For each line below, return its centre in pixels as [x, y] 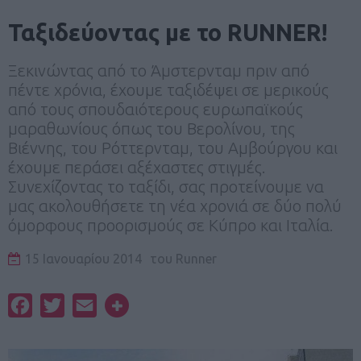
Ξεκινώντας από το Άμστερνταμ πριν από [159, 70]
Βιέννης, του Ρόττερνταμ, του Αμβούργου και [173, 147]
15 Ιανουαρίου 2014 [83, 258]
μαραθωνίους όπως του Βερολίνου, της [151, 128]
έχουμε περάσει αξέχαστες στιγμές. [137, 167]
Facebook [60, 305]
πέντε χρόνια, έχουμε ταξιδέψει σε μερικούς [168, 89]
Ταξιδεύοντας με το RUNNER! [168, 32]
